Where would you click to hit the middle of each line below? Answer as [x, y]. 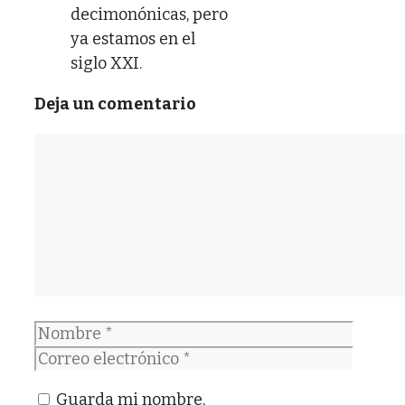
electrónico [76, 381]
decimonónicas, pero [149, 14]
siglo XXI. [106, 63]
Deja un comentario [115, 104]
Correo [59, 357]
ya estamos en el [133, 38]
